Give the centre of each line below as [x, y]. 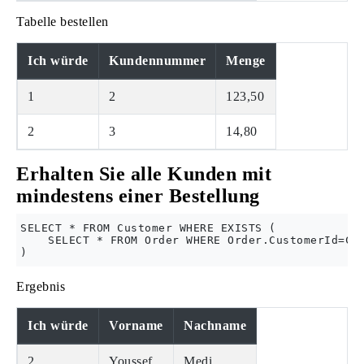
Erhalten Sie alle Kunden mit [144, 174]
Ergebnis [41, 286]
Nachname [215, 325]
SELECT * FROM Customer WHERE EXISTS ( [148, 228]
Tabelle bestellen [63, 22]
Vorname [136, 325]
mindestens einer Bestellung [138, 196]
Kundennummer [157, 61]
